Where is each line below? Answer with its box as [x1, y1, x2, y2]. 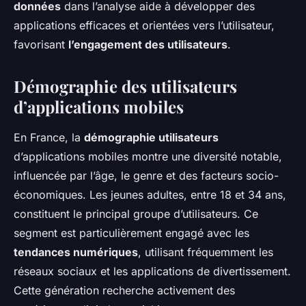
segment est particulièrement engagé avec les [14, 226, 249, 240]
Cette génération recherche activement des [14, 283, 235, 298]
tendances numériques [14, 245, 138, 260]
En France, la [14, 130, 84, 145]
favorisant [14, 38, 68, 52]
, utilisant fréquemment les [138, 245, 273, 260]
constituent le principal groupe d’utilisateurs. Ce [14, 207, 258, 221]
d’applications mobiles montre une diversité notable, [14, 150, 282, 164]
